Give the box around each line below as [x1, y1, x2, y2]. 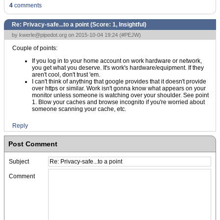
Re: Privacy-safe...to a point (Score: [12, 21, 112, 28]
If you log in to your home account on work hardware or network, [32, 57, 202, 64]
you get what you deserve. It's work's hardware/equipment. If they [32, 64, 204, 71]
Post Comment [8, 140, 57, 148]
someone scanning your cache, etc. [32, 106, 126, 112]
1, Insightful [112, 21, 144, 28]
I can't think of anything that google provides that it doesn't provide [32, 78, 206, 85]
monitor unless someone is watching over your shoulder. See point [32, 92, 209, 99]
